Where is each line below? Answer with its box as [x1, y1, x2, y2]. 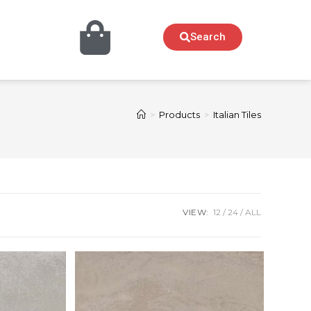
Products [159, 109, 200, 121]
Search [190, 30, 226, 43]
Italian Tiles [213, 109, 261, 121]
